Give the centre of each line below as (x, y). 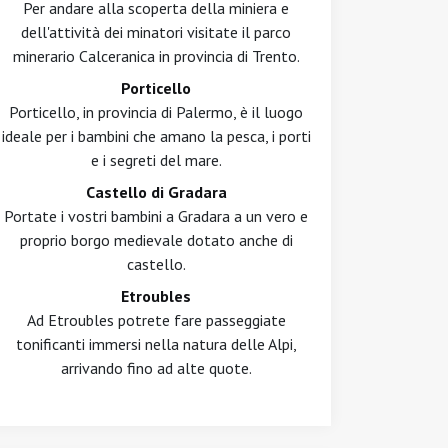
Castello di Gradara (156, 192)
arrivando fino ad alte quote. (156, 368)
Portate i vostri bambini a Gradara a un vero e (156, 216)
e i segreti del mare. (156, 160)
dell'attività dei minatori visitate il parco (156, 32)
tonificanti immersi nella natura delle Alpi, (156, 344)
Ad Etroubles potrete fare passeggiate (156, 320)
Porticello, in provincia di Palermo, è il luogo (156, 112)
